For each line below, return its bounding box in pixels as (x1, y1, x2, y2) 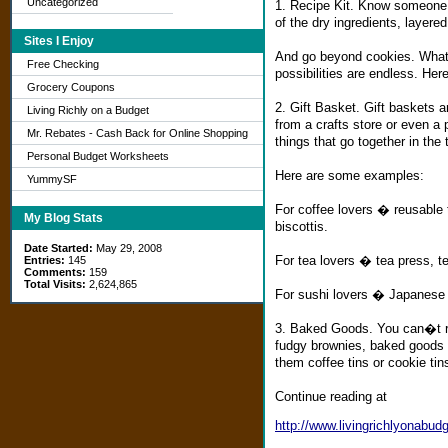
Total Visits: (24, 278, 86, 290)
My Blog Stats (24, 211, 103, 225)
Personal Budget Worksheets (27, 150, 169, 162)
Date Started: (24, 242, 93, 254)
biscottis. (275, 218, 328, 234)
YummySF (27, 173, 77, 185)
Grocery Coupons (27, 81, 115, 93)
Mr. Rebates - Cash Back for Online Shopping (27, 127, 248, 139)
